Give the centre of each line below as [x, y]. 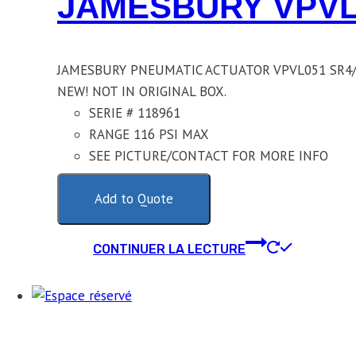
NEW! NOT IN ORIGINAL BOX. [142, 91]
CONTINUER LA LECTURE [169, 249]
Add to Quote [134, 198]
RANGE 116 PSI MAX [149, 134]
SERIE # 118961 [135, 112]
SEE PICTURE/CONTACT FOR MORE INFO [209, 155]
